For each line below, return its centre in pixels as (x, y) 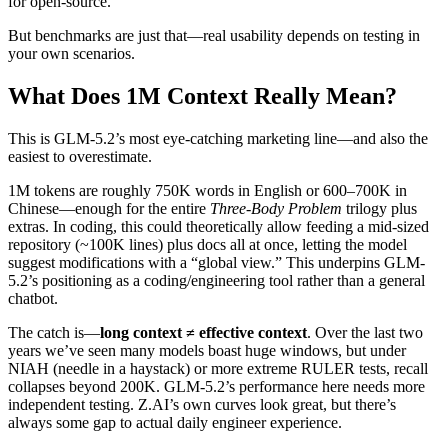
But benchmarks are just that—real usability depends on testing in (214, 36)
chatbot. (33, 299)
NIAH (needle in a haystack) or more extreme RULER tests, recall (218, 369)
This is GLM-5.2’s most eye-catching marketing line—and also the (218, 139)
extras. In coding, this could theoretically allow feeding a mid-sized (218, 227)
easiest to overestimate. (80, 157)
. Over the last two (365, 333)
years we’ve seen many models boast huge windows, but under (207, 351)
